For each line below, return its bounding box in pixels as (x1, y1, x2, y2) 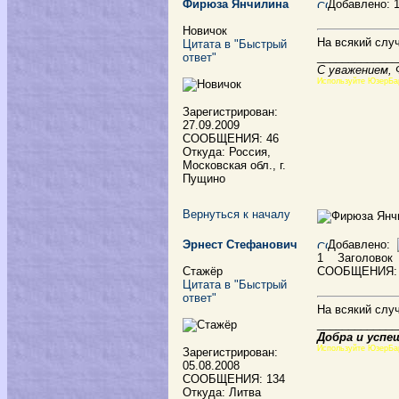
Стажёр (183, 265, 223, 278)
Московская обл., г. (183, 159, 286, 172)
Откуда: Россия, (183, 145, 271, 159)
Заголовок (327, 251, 393, 265)
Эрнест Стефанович (183, 238, 297, 251)
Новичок (183, 24, 227, 37)
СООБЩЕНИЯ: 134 (183, 372, 285, 386)
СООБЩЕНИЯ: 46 (183, 132, 279, 145)
